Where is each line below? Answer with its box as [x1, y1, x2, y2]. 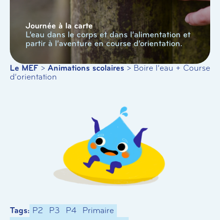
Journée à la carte [26, 21, 93, 31]
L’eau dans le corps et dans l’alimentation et [26, 29, 191, 40]
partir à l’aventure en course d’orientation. [26, 38, 182, 49]
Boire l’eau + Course [134, 63, 210, 73]
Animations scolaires [48, 63, 124, 73]
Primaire [82, 205, 114, 216]
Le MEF [10, 63, 38, 73]
